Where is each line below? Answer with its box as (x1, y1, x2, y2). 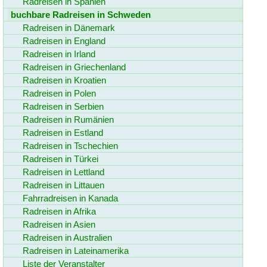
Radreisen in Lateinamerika (23, 246, 129, 256)
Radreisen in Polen (23, 88, 96, 98)
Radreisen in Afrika (23, 206, 96, 216)
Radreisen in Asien (23, 219, 95, 229)
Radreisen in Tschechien (23, 141, 118, 151)
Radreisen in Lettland (23, 167, 104, 177)
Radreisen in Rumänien (23, 114, 114, 125)
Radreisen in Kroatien (23, 75, 106, 85)
